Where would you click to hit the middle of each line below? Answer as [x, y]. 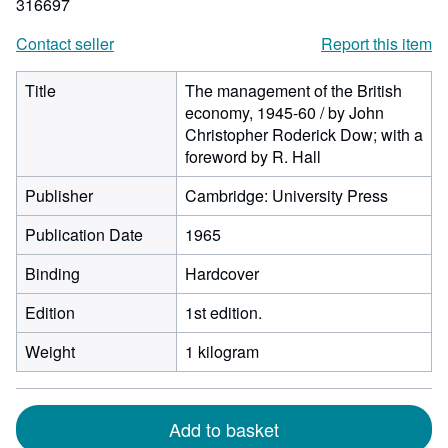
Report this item [376, 43]
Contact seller [65, 43]
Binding [52, 273]
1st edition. [223, 312]
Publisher [59, 195]
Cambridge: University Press [286, 195]
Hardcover [222, 273]
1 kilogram [222, 351]
